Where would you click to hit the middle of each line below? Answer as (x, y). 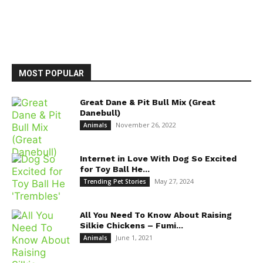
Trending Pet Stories (115, 181)
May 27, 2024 (174, 181)
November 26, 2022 (146, 124)
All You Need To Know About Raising (156, 215)
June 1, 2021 (134, 237)
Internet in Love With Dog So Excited (158, 158)
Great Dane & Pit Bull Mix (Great (148, 102)
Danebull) (100, 112)
